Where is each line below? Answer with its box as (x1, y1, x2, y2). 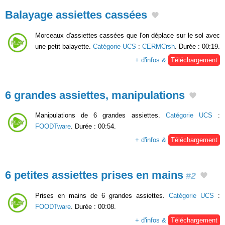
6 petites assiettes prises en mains (5, 169, 183, 182)
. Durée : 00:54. (71, 123, 116, 131)
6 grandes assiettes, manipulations (5, 88, 185, 101)
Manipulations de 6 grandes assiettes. (35, 111, 166, 120)
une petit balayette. (35, 42, 93, 50)
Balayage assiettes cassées (5, 9, 147, 22)
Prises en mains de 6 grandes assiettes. (35, 192, 169, 200)
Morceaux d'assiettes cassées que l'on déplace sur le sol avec (35, 31, 220, 39)
